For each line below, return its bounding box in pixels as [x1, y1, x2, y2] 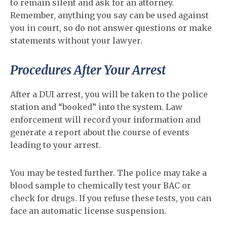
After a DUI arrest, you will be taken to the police [10, 89, 208, 99]
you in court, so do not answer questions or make [10, 23, 212, 33]
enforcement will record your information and [10, 115, 201, 125]
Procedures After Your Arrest [10, 62, 166, 78]
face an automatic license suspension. [10, 206, 166, 216]
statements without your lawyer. [10, 35, 142, 46]
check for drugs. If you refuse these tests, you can [10, 193, 211, 203]
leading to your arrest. [10, 140, 101, 150]
